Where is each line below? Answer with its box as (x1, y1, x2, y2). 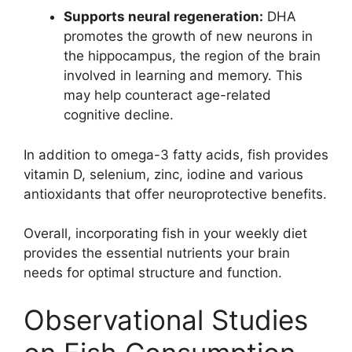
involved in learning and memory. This (64, 68, 302, 84)
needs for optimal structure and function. (24, 265, 282, 281)
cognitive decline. (64, 107, 174, 123)
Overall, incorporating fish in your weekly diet (24, 225, 307, 242)
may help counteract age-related (64, 87, 271, 104)
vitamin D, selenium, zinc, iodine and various (24, 166, 303, 182)
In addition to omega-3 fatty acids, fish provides (24, 146, 328, 163)
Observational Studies (24, 302, 308, 336)
